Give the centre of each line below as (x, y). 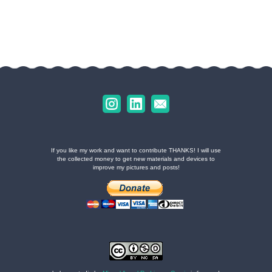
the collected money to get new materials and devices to (136, 158)
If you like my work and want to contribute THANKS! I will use (136, 150)
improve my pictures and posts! (136, 167)
